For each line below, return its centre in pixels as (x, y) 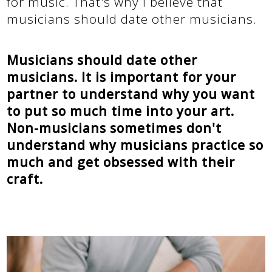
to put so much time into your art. (121, 111)
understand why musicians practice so (135, 145)
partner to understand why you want (131, 94)
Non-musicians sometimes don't (114, 128)
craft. (25, 179)
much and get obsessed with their (121, 162)
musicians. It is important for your (122, 77)
